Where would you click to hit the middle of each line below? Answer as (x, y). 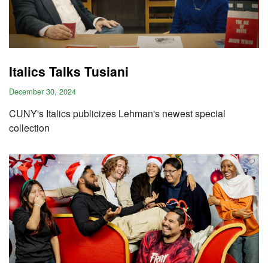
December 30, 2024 (42, 91)
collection (29, 128)
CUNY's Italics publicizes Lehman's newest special (117, 113)
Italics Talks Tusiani (69, 71)
